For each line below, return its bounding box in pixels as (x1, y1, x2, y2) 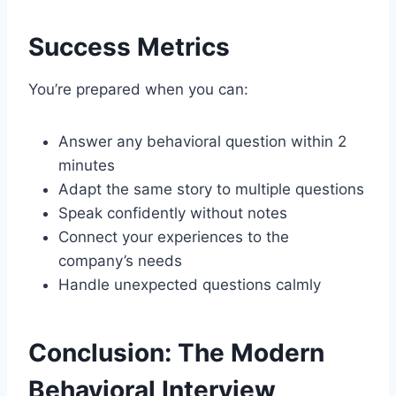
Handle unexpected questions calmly (58, 275, 321, 293)
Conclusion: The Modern (28, 337, 324, 368)
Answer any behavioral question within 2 (58, 132, 346, 150)
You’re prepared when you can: (28, 80, 248, 98)
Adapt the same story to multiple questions (58, 179, 364, 198)
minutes (58, 156, 115, 174)
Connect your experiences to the (58, 227, 289, 246)
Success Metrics (28, 31, 230, 62)
